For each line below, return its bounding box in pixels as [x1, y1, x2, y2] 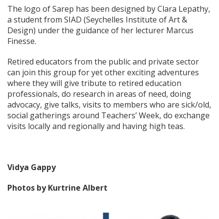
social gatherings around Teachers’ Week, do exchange [7, 109, 210, 121]
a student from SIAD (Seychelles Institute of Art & [7, 14, 187, 25]
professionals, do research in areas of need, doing [7, 88, 191, 99]
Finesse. [7, 35, 36, 46]
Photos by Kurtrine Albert [7, 182, 108, 193]
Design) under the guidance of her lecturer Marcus [7, 24, 194, 36]
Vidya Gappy [7, 161, 56, 173]
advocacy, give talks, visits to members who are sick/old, [7, 99, 211, 110]
